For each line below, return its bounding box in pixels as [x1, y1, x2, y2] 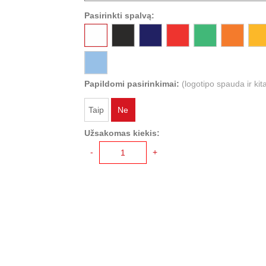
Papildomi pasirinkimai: [84, 79, 179, 89]
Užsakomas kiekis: [84, 128, 160, 138]
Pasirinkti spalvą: [84, 11, 154, 21]
